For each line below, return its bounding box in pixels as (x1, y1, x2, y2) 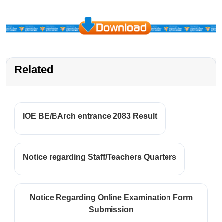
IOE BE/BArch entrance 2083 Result (23, 112, 157, 121)
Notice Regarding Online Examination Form (29, 193, 193, 202)
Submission (88, 205, 134, 214)
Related (14, 63, 53, 76)
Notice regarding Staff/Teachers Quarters (23, 153, 176, 162)
